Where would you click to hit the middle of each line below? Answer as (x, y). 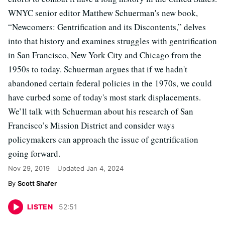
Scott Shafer (37, 183)
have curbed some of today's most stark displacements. (104, 97)
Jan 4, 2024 (105, 168)
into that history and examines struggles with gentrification (113, 41)
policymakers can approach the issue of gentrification (103, 139)
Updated (72, 168)
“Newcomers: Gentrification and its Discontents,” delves (107, 27)
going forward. (34, 153)
